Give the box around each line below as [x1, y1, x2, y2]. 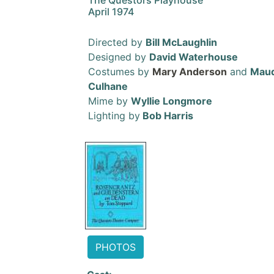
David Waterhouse [149, 51, 238, 63]
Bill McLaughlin [146, 36, 217, 48]
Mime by [88, 95, 131, 107]
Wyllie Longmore [131, 95, 212, 107]
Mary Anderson [152, 65, 227, 78]
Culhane [88, 80, 128, 92]
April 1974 [88, 6, 134, 18]
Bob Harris [140, 109, 193, 122]
